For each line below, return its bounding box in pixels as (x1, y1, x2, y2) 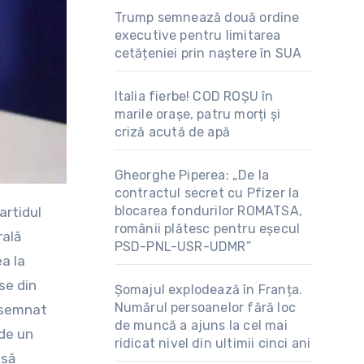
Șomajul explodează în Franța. (114, 282, 303, 297)
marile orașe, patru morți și (114, 106, 281, 122)
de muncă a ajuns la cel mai (114, 318, 288, 333)
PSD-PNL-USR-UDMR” (114, 239, 251, 254)
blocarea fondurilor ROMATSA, (114, 203, 303, 219)
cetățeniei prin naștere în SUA (114, 45, 302, 61)
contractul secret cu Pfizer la (114, 185, 300, 201)
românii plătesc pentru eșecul (114, 221, 301, 236)
